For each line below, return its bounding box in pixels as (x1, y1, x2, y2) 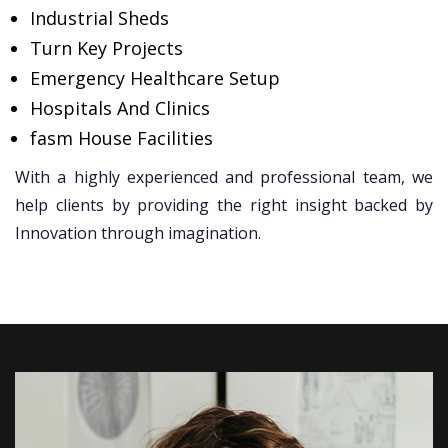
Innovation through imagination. (15, 222, 261, 245)
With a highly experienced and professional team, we (15, 166, 433, 189)
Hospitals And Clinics (30, 96, 210, 121)
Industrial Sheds (30, 6, 169, 31)
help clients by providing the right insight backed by (15, 194, 433, 217)
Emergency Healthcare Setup (30, 66, 280, 91)
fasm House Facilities (30, 126, 213, 151)
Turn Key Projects (30, 36, 183, 61)
